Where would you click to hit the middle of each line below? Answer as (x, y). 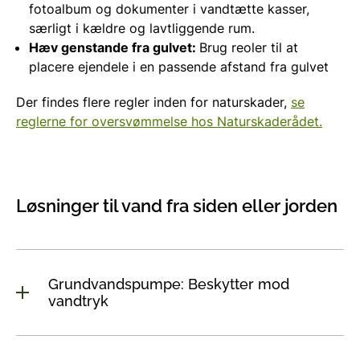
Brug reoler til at (249, 47)
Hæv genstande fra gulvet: (114, 47)
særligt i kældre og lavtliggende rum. (142, 28)
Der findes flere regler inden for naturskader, (153, 102)
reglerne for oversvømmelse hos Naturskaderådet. (169, 121)
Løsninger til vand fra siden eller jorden (177, 205)
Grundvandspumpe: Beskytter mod (169, 284)
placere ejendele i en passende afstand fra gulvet (179, 66)
